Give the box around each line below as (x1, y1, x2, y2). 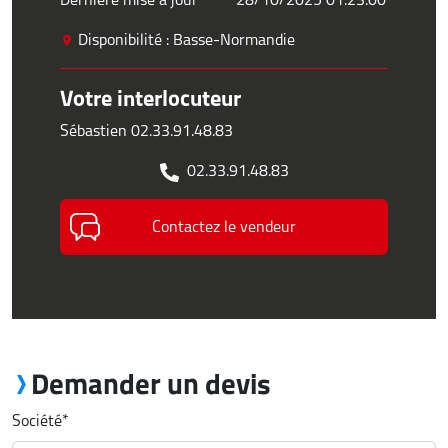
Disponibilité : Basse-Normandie (74, 28, 295, 51)
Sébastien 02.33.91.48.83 (60, 119, 233, 142)
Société (12, 409, 62, 432)
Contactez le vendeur (152, 215, 296, 238)
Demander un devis (30, 360, 271, 407)
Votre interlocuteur (60, 80, 241, 116)
